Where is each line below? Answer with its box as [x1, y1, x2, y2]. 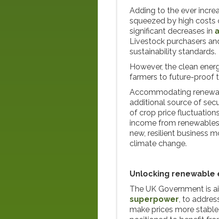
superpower [130, 195, 179, 204]
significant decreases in [130, 26, 215, 36]
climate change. [130, 139, 187, 148]
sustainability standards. [130, 47, 216, 56]
